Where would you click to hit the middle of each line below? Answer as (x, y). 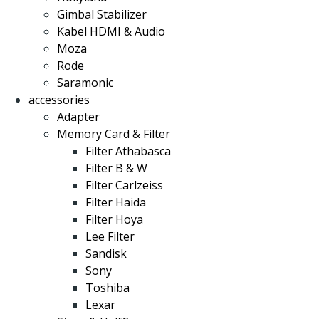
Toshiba (108, 288)
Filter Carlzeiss (124, 185)
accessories (59, 100)
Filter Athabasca (128, 151)
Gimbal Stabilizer (102, 14)
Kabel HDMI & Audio (111, 31)
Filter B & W (116, 168)
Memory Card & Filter (114, 134)
